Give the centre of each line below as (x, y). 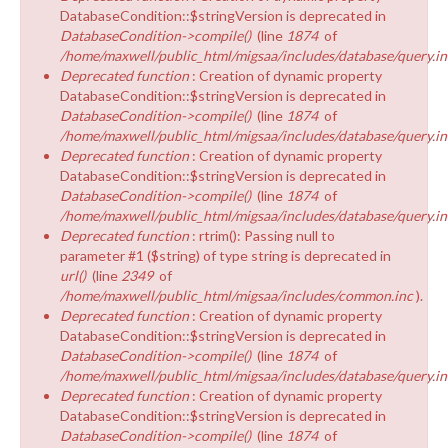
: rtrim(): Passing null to (263, 235)
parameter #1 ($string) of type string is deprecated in (225, 255)
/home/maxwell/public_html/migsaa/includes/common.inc (236, 295)
